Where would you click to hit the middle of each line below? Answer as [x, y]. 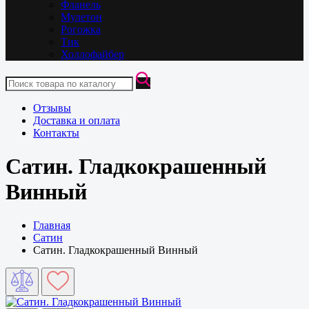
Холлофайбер [92, 54]
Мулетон [81, 17]
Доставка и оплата [77, 120]
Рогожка [81, 29]
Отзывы [52, 108]
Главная [52, 226]
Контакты [56, 132]
